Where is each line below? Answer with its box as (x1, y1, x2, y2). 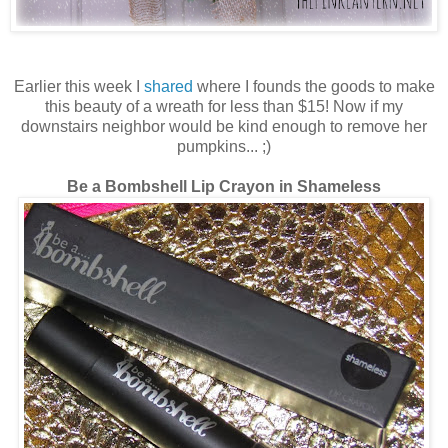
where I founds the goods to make (192, 78, 435, 96)
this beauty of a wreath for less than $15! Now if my (45, 98, 403, 116)
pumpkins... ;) (177, 138, 271, 156)
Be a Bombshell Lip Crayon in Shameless (67, 178, 381, 196)
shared (143, 78, 193, 96)
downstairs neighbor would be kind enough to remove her (21, 118, 427, 136)
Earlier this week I (13, 78, 144, 96)
